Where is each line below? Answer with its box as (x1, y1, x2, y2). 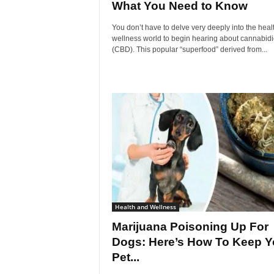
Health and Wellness (114, 202, 176, 211)
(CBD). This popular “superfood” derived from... (111, 45, 267, 54)
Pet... (111, 251, 139, 264)
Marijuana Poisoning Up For (111, 220, 268, 233)
